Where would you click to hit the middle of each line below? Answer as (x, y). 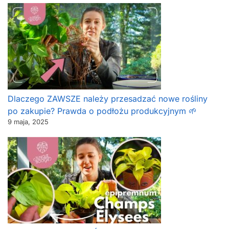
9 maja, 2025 (28, 122)
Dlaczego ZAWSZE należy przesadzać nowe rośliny (108, 99)
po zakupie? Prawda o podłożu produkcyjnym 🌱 (102, 111)
